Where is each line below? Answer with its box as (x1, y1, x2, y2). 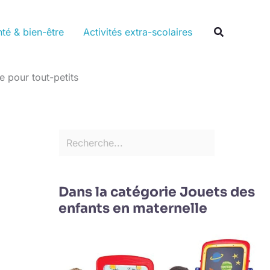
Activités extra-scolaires (83, 26, 192, 38)
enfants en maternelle (58, 199, 207, 216)
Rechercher (57, 3, 109, 15)
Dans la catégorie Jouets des (58, 183, 255, 200)
